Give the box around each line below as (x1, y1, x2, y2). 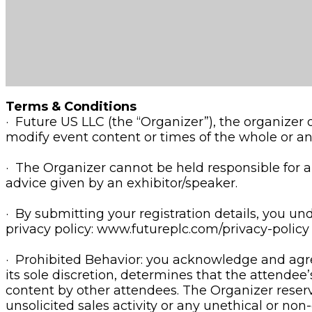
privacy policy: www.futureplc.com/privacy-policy (6, 221, 309, 237)
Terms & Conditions (6, 99, 136, 114)
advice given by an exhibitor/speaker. (6, 175, 237, 191)
